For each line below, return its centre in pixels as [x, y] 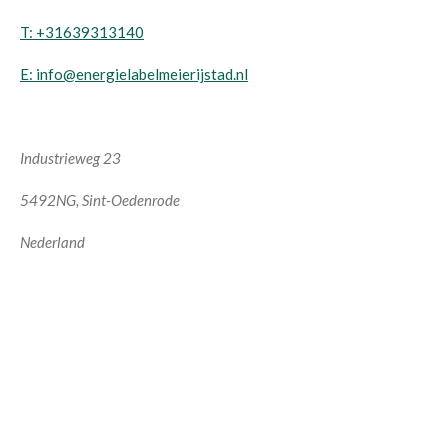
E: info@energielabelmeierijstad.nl [134, 74]
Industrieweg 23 [70, 158]
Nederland [52, 242]
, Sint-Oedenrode [128, 200]
